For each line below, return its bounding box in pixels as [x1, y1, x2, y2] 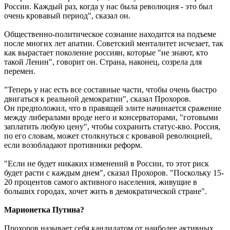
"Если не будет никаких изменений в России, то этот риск [4, 159, 209, 168]
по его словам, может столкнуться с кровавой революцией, [4, 131, 212, 141]
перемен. [4, 67, 35, 76]
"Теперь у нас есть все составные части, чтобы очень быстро [4, 85, 217, 94]
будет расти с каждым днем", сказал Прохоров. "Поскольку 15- [4, 168, 224, 178]
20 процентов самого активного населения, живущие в [4, 178, 197, 187]
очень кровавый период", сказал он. [4, 11, 130, 21]
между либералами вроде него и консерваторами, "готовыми [4, 113, 218, 122]
